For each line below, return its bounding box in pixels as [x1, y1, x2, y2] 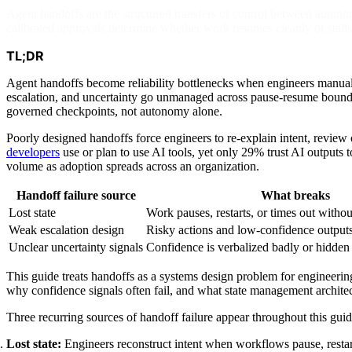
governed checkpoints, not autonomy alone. [6, 104, 222, 118]
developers [6, 145, 60, 159]
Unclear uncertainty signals [9, 240, 143, 254]
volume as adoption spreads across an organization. [6, 159, 259, 173]
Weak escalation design [9, 222, 124, 236]
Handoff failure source [16, 188, 136, 202]
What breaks [260, 188, 330, 202]
